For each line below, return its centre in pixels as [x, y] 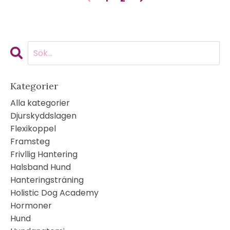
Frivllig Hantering [44, 154]
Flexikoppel [33, 129]
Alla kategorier [40, 103]
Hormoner [31, 206]
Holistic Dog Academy [54, 193]
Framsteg [30, 141]
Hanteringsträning [47, 180]
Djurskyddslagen [43, 116]
